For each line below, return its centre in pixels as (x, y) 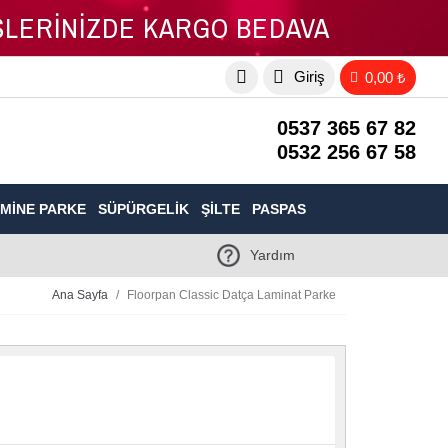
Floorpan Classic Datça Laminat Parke (231, 294)
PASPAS (279, 208)
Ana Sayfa (80, 294)
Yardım (272, 255)
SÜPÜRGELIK (143, 208)
